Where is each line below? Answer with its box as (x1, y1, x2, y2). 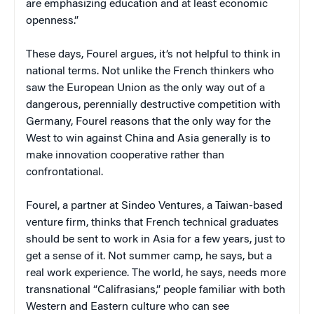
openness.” (26, 15, 78, 27)
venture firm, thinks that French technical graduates (26, 217, 279, 228)
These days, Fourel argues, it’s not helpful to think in (26, 48, 280, 60)
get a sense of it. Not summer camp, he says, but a (26, 250, 272, 262)
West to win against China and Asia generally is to (26, 132, 271, 144)
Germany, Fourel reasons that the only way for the (26, 116, 271, 128)
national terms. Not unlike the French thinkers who (26, 65, 274, 77)
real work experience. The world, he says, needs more (26, 267, 286, 279)
